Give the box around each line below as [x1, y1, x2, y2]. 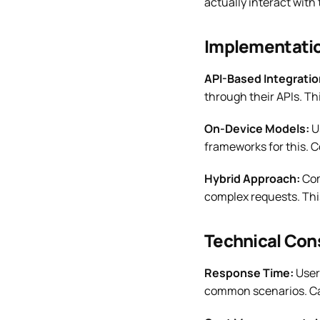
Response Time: [204, 264, 294, 281]
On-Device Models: [204, 120, 309, 136]
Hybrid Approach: [204, 170, 300, 186]
